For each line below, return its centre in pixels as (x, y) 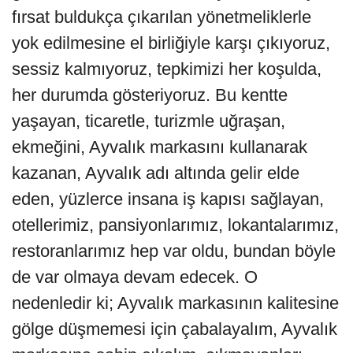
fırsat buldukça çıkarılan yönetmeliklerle (162, 17)
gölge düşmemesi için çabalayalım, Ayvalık (175, 329)
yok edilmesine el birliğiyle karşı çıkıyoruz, (171, 43)
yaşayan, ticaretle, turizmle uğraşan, (149, 121)
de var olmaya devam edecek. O (135, 277)
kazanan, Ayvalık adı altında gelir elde (156, 173)
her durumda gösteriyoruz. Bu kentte (150, 95)
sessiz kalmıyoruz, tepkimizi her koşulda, (167, 69)
